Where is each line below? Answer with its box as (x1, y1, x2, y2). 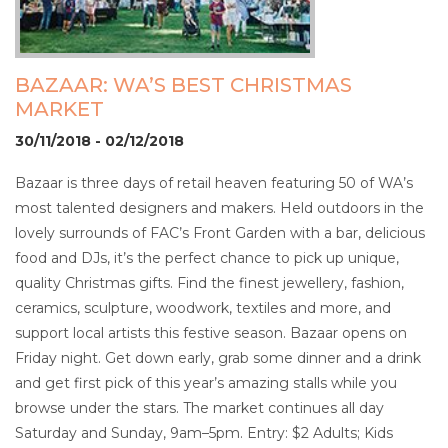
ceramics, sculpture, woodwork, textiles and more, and (15, 298, 391, 317)
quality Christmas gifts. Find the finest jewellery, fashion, (15, 273, 404, 292)
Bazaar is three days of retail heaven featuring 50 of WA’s (15, 173, 413, 192)
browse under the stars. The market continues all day (15, 398, 384, 417)
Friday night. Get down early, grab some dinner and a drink (15, 348, 421, 367)
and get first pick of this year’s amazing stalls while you (15, 373, 397, 392)
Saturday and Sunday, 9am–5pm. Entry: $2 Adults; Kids (15, 423, 393, 442)
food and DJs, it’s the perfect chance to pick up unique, (15, 248, 399, 267)
